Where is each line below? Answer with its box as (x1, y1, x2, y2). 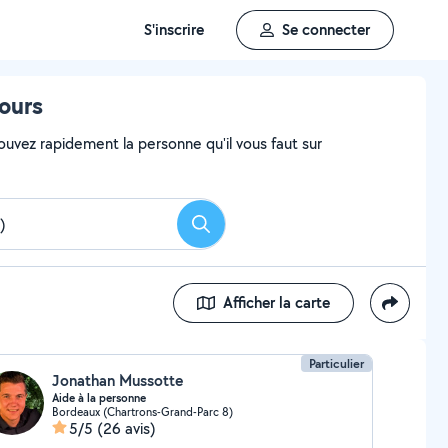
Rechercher (199, 219, 275, 241)
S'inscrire (144, 19, 204, 40)
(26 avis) (96, 418, 156, 439)
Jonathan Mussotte (51, 370, 183, 391)
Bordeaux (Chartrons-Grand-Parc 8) (51, 404, 233, 419)
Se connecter (282, 19, 370, 40)
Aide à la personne (51, 390, 146, 406)
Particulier (309, 355, 365, 372)
